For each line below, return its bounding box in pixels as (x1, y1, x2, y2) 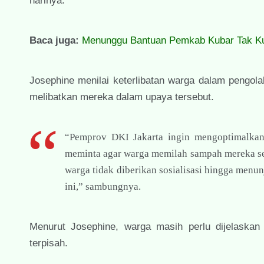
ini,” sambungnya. (65, 180, 141, 192)
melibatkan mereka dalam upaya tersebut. (29, 91, 214, 103)
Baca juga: (29, 34, 79, 46)
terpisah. (29, 237, 68, 249)
